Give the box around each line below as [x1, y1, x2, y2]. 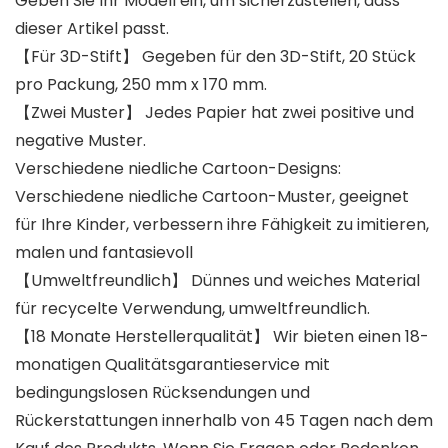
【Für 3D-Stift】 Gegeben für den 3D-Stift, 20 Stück [15, 45, 416, 69]
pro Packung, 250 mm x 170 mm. [15, 73, 267, 97]
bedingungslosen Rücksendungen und [15, 381, 310, 405]
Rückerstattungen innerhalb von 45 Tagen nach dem [15, 409, 433, 433]
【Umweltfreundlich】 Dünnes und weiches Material [15, 269, 420, 293]
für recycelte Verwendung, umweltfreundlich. [15, 297, 370, 321]
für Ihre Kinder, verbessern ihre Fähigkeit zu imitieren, [15, 213, 429, 237]
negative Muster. [15, 129, 146, 153]
